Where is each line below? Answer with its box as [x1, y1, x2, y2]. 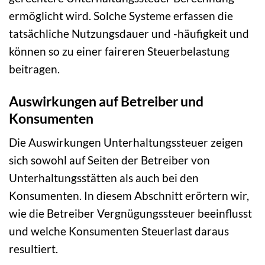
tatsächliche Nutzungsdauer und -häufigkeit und [9, 26, 249, 40]
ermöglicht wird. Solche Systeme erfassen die [9, 8, 233, 22]
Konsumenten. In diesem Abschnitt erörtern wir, [9, 189, 249, 203]
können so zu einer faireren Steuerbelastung [9, 44, 230, 58]
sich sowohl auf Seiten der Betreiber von [9, 153, 210, 167]
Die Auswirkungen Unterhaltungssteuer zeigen [9, 135, 243, 150]
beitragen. [9, 62, 60, 76]
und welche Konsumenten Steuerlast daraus [9, 224, 229, 238]
